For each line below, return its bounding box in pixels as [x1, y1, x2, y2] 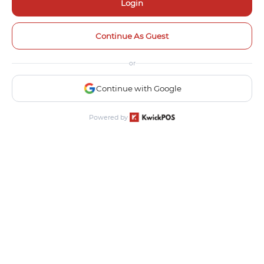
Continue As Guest [95, 31, 169, 41]
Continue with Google [95, 83, 181, 93]
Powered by [89, 113, 130, 121]
